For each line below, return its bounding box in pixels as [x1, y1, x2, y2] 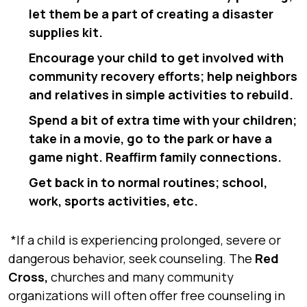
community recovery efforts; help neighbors [29, 68, 297, 84]
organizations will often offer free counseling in [8, 287, 285, 304]
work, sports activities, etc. [29, 193, 198, 209]
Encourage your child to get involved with [29, 49, 284, 66]
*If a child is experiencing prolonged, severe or [11, 232, 281, 248]
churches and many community [51, 269, 234, 285]
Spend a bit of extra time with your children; [29, 112, 297, 128]
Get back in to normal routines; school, [29, 174, 267, 191]
